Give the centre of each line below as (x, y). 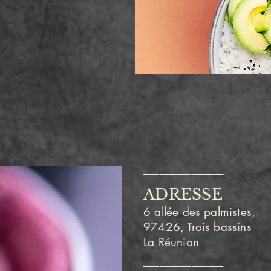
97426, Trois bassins (198, 227)
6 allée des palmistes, (200, 212)
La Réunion (171, 242)
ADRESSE (183, 194)
